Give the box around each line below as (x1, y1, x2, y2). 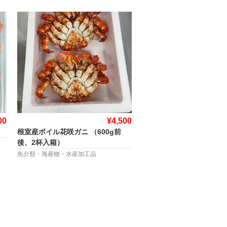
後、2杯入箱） (17, 138, 64, 146)
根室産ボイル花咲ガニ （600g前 (17, 128, 121, 136)
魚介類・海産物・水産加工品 (17, 150, 96, 158)
